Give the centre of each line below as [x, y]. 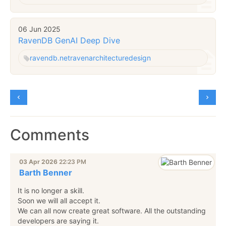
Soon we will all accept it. [59, 201]
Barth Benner [46, 173]
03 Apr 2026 [38, 162]
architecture [109, 58]
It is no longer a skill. [51, 191]
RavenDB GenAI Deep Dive [69, 41]
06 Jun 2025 [39, 29]
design [140, 58]
